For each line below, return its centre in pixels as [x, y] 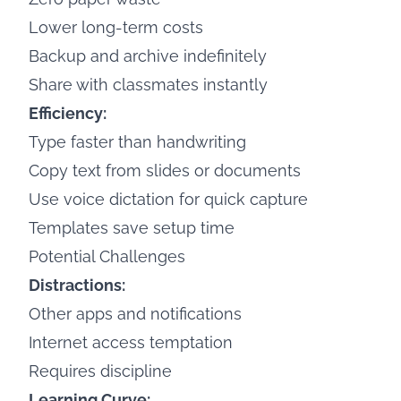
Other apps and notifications [135, 314]
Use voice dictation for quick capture [168, 199]
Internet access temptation [131, 342]
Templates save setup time [132, 228]
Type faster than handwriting [137, 142]
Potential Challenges [107, 256]
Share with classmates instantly [148, 85]
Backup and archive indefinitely [148, 56]
